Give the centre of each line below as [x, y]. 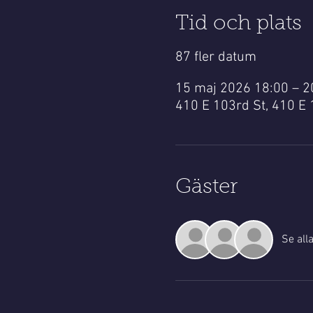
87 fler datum [216, 57]
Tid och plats [238, 24]
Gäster [206, 188]
